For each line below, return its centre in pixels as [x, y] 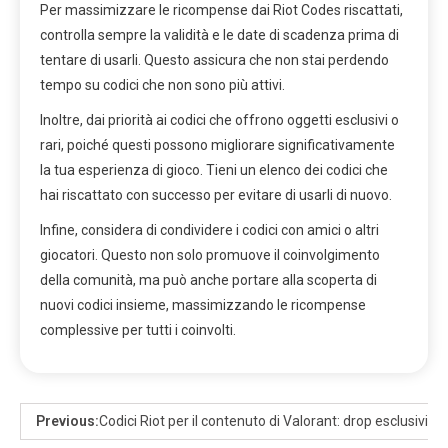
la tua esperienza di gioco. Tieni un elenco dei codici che [214, 170]
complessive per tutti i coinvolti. [138, 330]
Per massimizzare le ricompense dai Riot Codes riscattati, [221, 10]
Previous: [67, 421]
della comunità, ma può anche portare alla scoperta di [208, 280]
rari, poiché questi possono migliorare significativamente [217, 145]
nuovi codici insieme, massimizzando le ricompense [203, 305]
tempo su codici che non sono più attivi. [162, 85]
